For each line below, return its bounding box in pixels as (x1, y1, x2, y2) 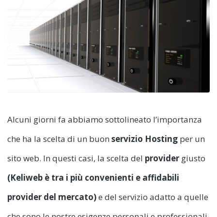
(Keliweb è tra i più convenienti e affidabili (7, 172, 179, 184)
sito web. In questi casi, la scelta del (7, 153, 145, 164)
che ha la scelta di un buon (7, 133, 111, 145)
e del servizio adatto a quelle (96, 191, 208, 203)
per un (178, 133, 205, 145)
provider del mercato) (7, 191, 96, 203)
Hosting (145, 133, 178, 145)
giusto (179, 153, 205, 164)
